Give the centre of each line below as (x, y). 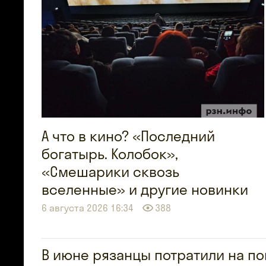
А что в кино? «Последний (128, 136)
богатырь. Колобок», (110, 153)
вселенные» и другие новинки (145, 189)
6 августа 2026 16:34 (88, 208)
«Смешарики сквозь (110, 171)
